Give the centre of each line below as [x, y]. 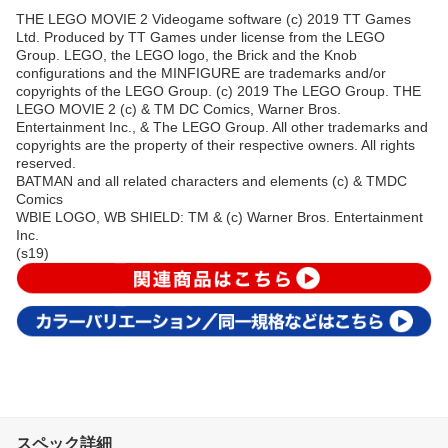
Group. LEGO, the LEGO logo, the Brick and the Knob [186, 54]
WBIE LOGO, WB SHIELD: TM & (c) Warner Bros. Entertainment [219, 216]
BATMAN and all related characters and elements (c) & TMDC [211, 180]
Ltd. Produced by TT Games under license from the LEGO [200, 36]
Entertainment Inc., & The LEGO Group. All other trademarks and [222, 126]
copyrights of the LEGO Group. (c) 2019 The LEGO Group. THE [218, 90]
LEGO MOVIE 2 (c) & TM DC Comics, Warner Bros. [178, 108]
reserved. [46, 162]
